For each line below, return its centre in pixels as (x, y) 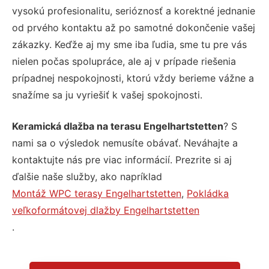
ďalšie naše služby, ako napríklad (87, 176)
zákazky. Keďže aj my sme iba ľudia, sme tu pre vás (129, 44)
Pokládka (208, 193)
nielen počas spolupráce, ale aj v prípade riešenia (124, 61)
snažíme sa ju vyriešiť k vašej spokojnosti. (107, 95)
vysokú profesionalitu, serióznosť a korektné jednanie (134, 11)
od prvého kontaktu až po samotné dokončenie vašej (134, 27)
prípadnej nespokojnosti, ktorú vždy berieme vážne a (133, 78)
